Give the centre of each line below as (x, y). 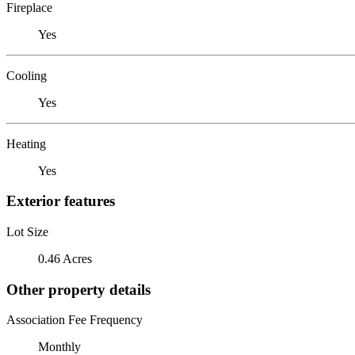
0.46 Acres (65, 258)
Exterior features (61, 201)
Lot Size (27, 231)
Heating (26, 143)
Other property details (78, 289)
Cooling (27, 75)
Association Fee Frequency (74, 320)
